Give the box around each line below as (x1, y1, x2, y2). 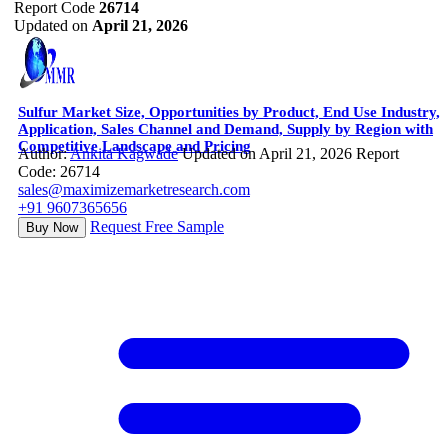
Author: (18, 145, 70, 163)
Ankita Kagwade (70, 145, 178, 163)
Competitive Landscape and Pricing (18, 138, 251, 155)
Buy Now (26, 220, 78, 236)
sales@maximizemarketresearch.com (18, 181, 250, 199)
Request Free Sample (90, 218, 224, 236)
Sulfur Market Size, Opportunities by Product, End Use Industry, (18, 104, 440, 121)
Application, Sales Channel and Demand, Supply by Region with (18, 121, 433, 138)
